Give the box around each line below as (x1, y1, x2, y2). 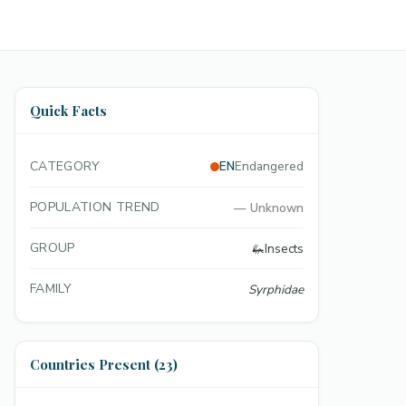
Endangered (235, 158, 304, 176)
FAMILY (30, 280, 72, 297)
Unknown (250, 198, 304, 217)
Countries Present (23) (30, 355, 178, 373)
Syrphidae (248, 280, 304, 298)
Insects (265, 239, 304, 257)
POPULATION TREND (30, 198, 160, 216)
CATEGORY (30, 158, 101, 175)
